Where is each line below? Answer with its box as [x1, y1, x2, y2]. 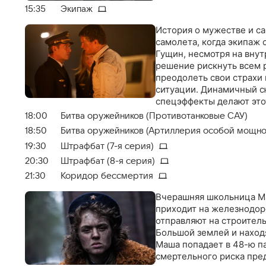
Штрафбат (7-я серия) [61, 141, 154, 151]
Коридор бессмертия [61, 170, 153, 180]
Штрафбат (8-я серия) [61, 156, 155, 166]
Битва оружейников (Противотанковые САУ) [61, 111, 248, 121]
